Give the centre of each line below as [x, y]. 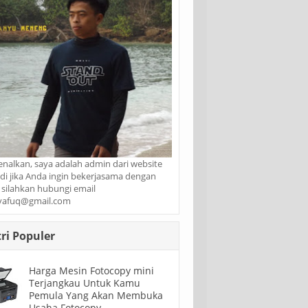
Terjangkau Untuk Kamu [85, 283]
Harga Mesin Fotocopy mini [91, 270]
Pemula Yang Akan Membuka [96, 295]
